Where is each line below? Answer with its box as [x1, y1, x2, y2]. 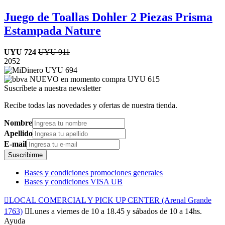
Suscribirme [8, 151, 43, 159]
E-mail [4, 139, 27, 148]
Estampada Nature [4, 24, 101, 37]
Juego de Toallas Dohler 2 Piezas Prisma [4, 10, 212, 24]
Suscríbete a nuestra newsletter [4, 83, 101, 92]
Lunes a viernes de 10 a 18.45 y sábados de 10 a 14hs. [30, 206, 202, 215]
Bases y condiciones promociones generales [24, 168, 163, 177]
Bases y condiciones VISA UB [24, 177, 123, 186]
